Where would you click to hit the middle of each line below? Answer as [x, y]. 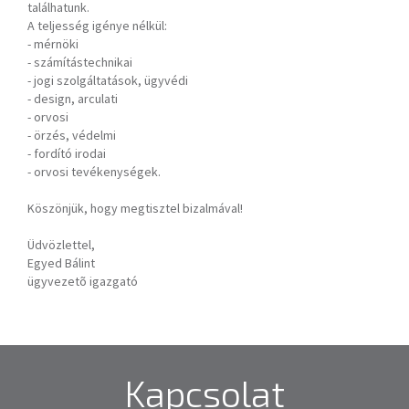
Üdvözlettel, [61, 245]
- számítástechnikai [80, 62]
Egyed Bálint [61, 263]
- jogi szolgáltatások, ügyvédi [108, 80]
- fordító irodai [67, 153]
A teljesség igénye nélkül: [97, 26]
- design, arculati [73, 99]
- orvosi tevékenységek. [94, 172]
